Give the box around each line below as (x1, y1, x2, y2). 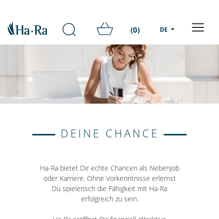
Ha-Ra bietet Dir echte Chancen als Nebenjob (40, 163, 179, 173)
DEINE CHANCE (60, 126, 159, 141)
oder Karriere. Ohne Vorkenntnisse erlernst (43, 174, 176, 183)
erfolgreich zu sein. (81, 194, 138, 204)
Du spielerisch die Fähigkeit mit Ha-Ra (52, 184, 167, 194)
